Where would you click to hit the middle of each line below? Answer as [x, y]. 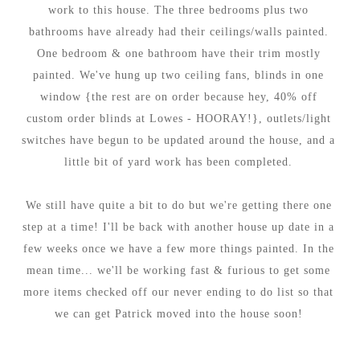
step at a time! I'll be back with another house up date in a [179, 227]
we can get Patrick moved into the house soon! [178, 313]
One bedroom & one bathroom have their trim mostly [178, 53]
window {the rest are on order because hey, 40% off [178, 96]
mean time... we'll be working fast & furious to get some [179, 270]
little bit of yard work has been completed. [179, 162]
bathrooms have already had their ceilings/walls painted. [178, 31]
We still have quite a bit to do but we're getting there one [178, 205]
